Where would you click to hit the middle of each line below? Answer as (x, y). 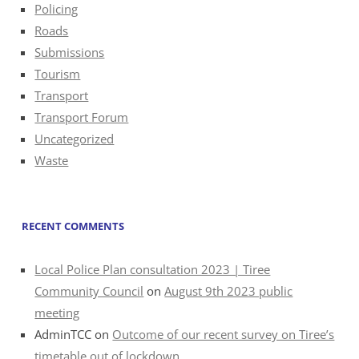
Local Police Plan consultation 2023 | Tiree (153, 270)
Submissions (70, 52)
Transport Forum (82, 117)
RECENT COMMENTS (73, 226)
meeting (57, 313)
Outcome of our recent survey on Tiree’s (224, 335)
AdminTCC (63, 335)
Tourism (58, 73)
